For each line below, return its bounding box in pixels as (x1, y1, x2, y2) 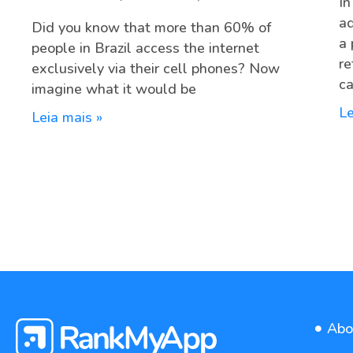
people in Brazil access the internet (32, 39, 259, 58)
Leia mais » (32, 108, 102, 128)
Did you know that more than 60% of (32, 18, 271, 38)
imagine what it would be (32, 80, 196, 99)
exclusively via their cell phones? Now (32, 59, 280, 79)
